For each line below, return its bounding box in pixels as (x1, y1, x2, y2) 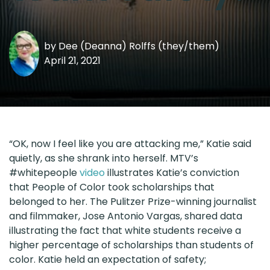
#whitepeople (9, 165, 80, 180)
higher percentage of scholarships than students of (9, 237, 254, 252)
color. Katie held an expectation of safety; (9, 252, 206, 266)
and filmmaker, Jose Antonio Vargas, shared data (9, 209, 242, 223)
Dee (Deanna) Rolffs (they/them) (58, 39, 219, 53)
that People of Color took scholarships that (9, 180, 215, 194)
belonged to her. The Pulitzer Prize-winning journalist (9, 194, 257, 209)
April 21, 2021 (44, 53, 101, 67)
